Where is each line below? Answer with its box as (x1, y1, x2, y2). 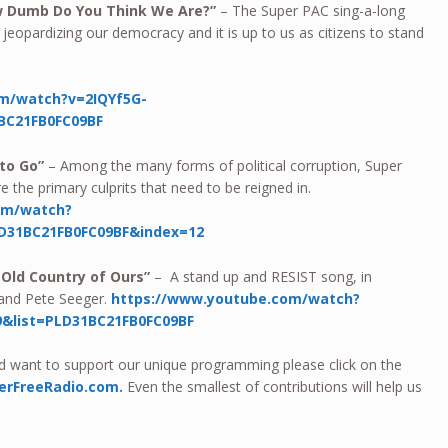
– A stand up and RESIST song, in (154, 266, 373, 286)
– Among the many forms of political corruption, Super (48, 156, 403, 176)
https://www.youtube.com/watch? (111, 288, 361, 308)
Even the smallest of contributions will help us (123, 377, 423, 397)
